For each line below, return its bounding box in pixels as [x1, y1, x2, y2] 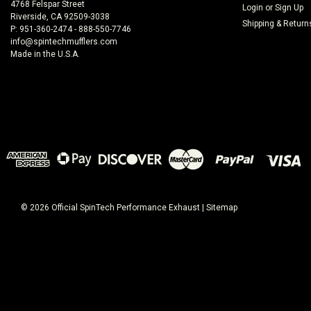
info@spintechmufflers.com [10, 37, 117, 47]
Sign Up [274, 3, 303, 12]
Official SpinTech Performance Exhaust [49, 202, 200, 212]
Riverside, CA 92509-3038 [10, 12, 110, 22]
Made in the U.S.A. [10, 49, 80, 59]
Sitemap [206, 202, 237, 212]
